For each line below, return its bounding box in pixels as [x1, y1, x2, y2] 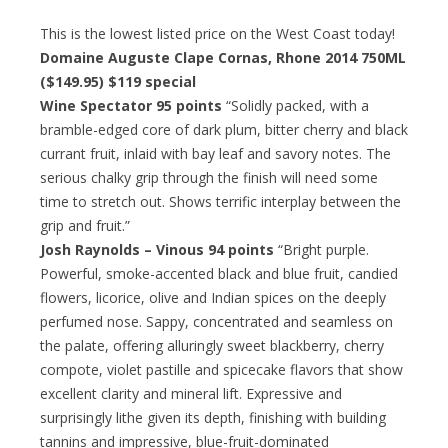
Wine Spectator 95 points [40, 95, 222, 115]
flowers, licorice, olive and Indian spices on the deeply [40, 287, 386, 307]
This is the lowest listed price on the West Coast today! [40, 23, 395, 43]
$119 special [108, 71, 196, 91]
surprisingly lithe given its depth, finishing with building [40, 407, 386, 427]
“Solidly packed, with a [222, 95, 369, 115]
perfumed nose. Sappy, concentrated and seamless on [40, 311, 393, 331]
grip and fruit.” [40, 215, 130, 235]
